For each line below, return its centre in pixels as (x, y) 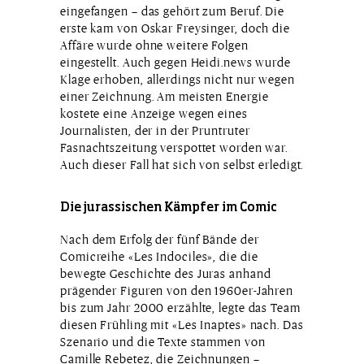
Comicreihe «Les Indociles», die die (159, 257)
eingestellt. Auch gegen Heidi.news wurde (175, 63)
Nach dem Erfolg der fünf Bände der (160, 240)
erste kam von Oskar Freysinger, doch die (175, 28)
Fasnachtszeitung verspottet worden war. (174, 148)
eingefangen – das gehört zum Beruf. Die (173, 11)
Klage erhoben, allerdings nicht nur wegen (178, 80)
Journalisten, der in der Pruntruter (155, 131)
